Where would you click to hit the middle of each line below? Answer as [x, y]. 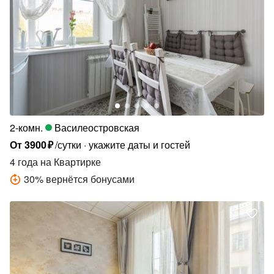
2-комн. [26, 127]
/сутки [68, 144]
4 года [24, 161]
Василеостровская [97, 127]
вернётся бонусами [90, 179]
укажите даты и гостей [140, 144]
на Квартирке [69, 161]
